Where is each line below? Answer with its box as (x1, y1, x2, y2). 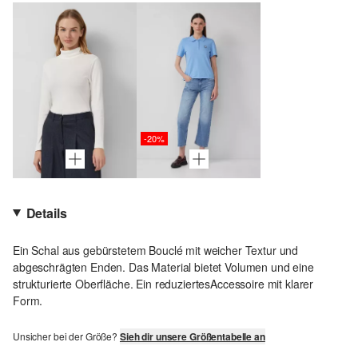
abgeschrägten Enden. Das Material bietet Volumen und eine (13, 258, 314, 275)
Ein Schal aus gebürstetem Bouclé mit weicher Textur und (13, 241, 299, 258)
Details (26, 203, 67, 222)
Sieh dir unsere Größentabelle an (119, 328, 265, 344)
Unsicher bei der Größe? (13, 328, 120, 343)
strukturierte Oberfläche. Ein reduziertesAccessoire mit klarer (13, 275, 314, 292)
